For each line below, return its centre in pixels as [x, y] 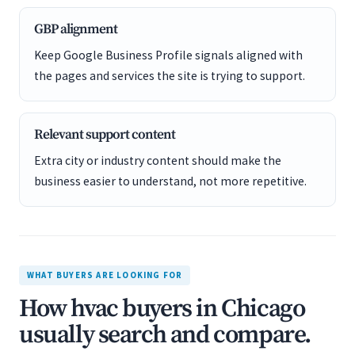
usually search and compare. [165, 335]
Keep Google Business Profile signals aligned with [168, 55]
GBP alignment [76, 29]
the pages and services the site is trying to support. [170, 76]
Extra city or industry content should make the [158, 160]
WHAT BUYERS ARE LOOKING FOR [105, 275]
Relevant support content [105, 135]
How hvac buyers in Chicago [162, 309]
